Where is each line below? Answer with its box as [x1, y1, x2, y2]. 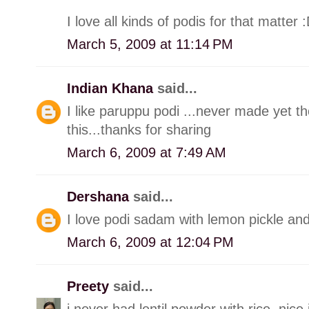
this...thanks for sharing [67, 121, 211, 137]
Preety [67, 278, 113, 294]
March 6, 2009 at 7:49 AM [67, 144, 226, 160]
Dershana [67, 188, 133, 204]
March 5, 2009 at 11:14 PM [67, 36, 233, 52]
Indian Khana [67, 80, 157, 96]
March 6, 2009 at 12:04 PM [67, 234, 234, 250]
